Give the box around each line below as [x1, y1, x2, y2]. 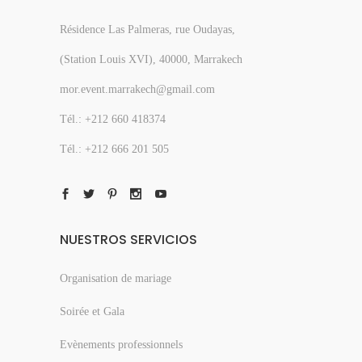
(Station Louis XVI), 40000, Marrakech [60, 53, 242, 66]
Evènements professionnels [60, 339, 183, 351]
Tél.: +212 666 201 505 [60, 143, 169, 156]
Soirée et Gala [60, 305, 124, 318]
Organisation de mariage [60, 272, 171, 285]
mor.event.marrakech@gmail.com [60, 83, 215, 96]
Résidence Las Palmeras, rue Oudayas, [60, 23, 235, 36]
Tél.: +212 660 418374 [60, 113, 166, 126]
